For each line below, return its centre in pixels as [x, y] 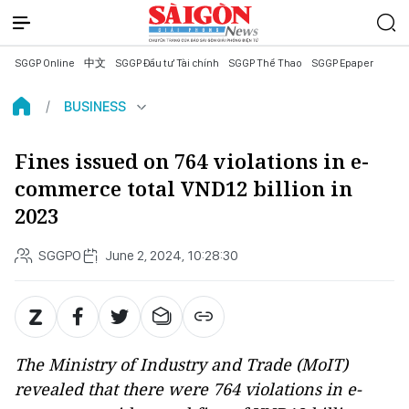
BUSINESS [95, 106]
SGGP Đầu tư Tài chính [167, 63]
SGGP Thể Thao [265, 63]
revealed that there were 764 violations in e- [188, 389]
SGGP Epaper [342, 63]
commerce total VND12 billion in [184, 189]
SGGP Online [45, 63]
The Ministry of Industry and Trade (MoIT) [181, 364]
